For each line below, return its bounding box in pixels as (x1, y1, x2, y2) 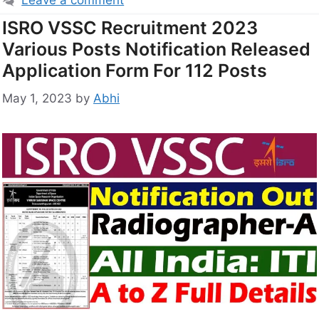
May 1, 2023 (2, 90, 72, 105)
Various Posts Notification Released (2, 38, 310, 61)
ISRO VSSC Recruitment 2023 (2, 17, 258, 39)
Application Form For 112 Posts (2, 60, 267, 82)
